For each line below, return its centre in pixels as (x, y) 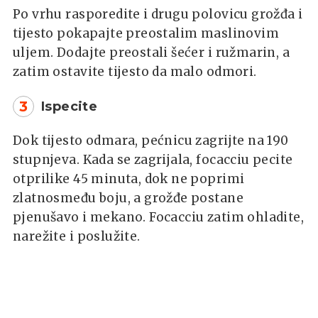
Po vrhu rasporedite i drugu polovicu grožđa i (158, 14)
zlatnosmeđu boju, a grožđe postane (128, 198)
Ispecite (70, 106)
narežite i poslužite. (77, 236)
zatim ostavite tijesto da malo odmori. (135, 71)
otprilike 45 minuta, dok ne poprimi (129, 179)
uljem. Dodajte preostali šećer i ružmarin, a (152, 52)
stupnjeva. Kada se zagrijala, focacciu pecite (153, 159)
